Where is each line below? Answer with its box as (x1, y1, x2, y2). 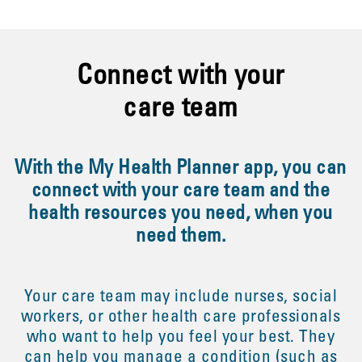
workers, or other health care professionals (20, 309, 341, 326)
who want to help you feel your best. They (26, 330, 335, 347)
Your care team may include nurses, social (23, 289, 338, 306)
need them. (136, 228, 226, 247)
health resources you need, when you (28, 205, 333, 225)
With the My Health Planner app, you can (15, 160, 347, 179)
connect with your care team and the (31, 183, 330, 202)
